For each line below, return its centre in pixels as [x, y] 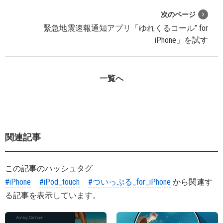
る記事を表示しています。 [53, 195]
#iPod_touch [59, 182]
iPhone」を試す [181, 40]
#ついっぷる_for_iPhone [129, 182]
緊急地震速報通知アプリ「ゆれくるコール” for [126, 28]
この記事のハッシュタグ [49, 168]
